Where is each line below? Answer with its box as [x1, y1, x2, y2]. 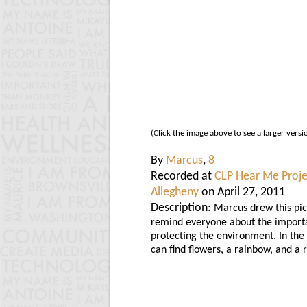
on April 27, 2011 [199, 186, 285, 199]
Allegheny [151, 186, 199, 199]
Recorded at [151, 170, 214, 183]
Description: [151, 201, 211, 214]
